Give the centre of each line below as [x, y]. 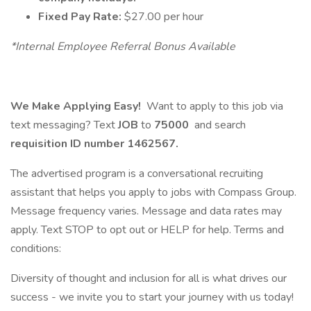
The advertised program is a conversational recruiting [137, 174]
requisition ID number [69, 144]
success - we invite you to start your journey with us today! [152, 297]
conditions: [36, 249]
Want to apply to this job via [213, 106]
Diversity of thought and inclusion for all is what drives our [149, 278]
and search [219, 125]
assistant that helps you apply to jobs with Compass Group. [153, 192]
